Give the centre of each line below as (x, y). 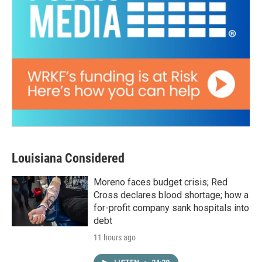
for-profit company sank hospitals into (171, 208)
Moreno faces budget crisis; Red (161, 182)
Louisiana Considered (68, 158)
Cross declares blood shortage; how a (171, 195)
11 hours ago (115, 238)
